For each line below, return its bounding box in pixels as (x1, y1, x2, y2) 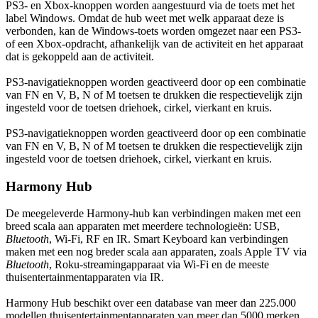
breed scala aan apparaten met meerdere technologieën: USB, (6, 220, 280, 233)
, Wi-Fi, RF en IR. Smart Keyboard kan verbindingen (49, 233, 288, 246)
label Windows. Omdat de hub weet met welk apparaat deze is (6, 12, 284, 24)
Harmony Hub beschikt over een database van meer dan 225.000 (6, 297, 296, 309)
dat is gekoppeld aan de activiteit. (6, 50, 154, 62)
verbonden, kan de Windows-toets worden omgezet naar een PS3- (6, 25, 301, 37)
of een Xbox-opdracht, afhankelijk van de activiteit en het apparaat (6, 38, 303, 50)
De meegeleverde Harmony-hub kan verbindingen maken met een (6, 207, 301, 220)
